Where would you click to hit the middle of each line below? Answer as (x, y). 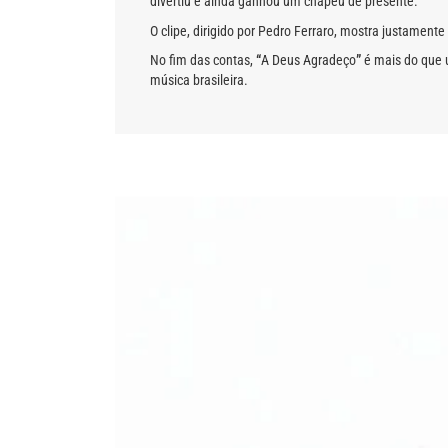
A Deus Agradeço (308, 60)
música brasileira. (199, 80)
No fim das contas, (203, 60)
